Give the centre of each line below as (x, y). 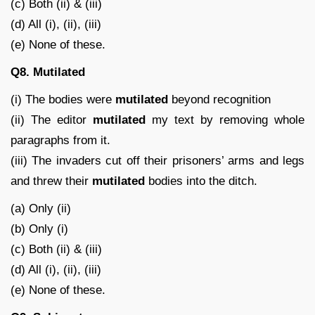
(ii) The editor (52, 120)
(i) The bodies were (63, 99)
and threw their (51, 181)
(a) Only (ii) (41, 208)
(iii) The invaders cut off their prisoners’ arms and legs (157, 160)
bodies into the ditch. (201, 181)
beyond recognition (219, 99)
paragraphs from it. (60, 140)
